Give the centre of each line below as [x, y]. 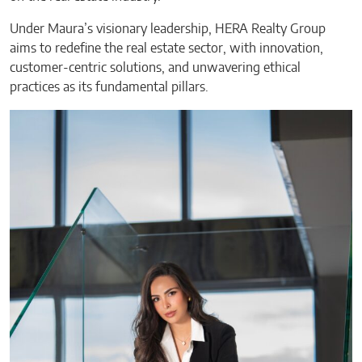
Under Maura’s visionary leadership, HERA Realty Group [168, 29]
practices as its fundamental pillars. [109, 87]
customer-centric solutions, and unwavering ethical [155, 67]
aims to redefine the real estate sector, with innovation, [166, 48]
